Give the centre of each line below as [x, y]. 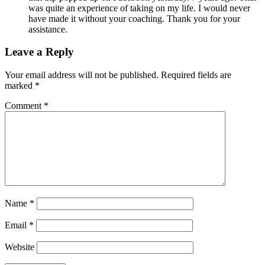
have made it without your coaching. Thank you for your [134, 18]
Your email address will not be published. [82, 75]
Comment [24, 106]
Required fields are [196, 75]
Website [20, 247]
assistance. [48, 29]
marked [20, 86]
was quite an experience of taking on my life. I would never [139, 8]
